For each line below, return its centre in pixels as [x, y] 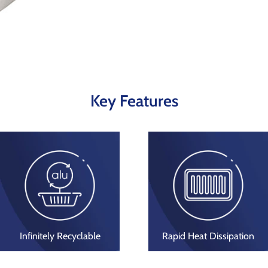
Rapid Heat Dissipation [208, 236]
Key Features [134, 101]
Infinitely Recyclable [60, 236]
